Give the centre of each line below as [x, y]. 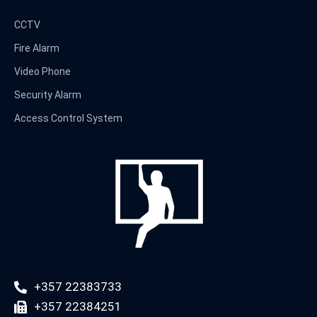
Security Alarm [48, 95]
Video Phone [42, 71]
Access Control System [68, 118]
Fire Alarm [37, 48]
